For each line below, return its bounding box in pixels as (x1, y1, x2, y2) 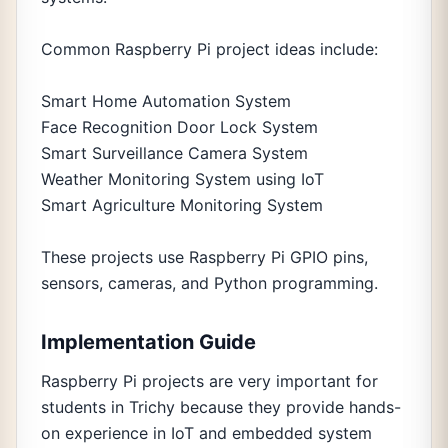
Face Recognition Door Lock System (41, 117, 318, 137)
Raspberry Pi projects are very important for (41, 371, 378, 391)
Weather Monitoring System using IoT (41, 169, 324, 189)
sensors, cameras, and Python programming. (41, 273, 378, 293)
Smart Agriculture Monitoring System (41, 195, 323, 215)
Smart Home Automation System (41, 91, 291, 111)
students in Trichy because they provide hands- (41, 397, 401, 417)
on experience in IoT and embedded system (41, 423, 372, 443)
